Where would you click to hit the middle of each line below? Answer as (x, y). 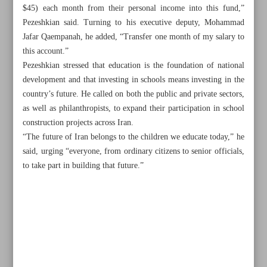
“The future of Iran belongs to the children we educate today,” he (133, 137)
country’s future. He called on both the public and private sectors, (133, 94)
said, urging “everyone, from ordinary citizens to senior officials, (133, 151)
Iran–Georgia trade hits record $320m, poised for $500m (137, 237)
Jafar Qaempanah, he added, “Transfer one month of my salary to (133, 37)
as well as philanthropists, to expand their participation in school (133, 108)
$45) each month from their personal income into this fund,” (133, 8)
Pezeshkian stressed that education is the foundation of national (133, 66)
